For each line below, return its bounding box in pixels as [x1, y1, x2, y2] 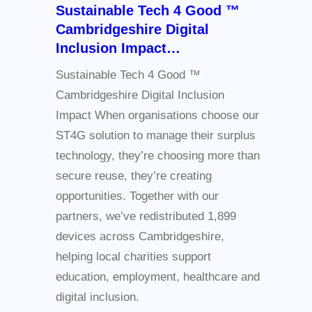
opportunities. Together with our [56, 189, 219, 203]
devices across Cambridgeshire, [56, 230, 224, 244]
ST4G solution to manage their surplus [56, 129, 256, 143]
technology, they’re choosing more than [56, 149, 260, 163]
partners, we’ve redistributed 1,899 [56, 210, 236, 224]
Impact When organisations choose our [56, 109, 259, 123]
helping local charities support [56, 250, 211, 264]
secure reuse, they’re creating [56, 169, 212, 183]
